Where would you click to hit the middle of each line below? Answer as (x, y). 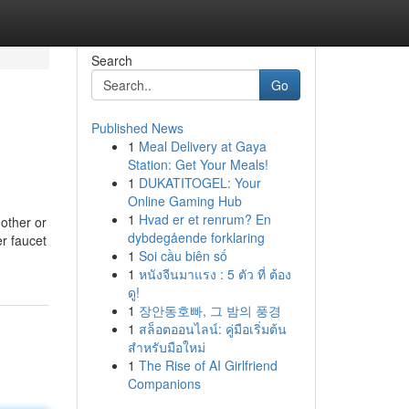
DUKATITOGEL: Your (199, 183)
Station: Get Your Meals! (198, 164)
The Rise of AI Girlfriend (208, 365)
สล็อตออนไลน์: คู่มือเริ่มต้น (212, 329)
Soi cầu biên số (183, 256)
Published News (137, 128)
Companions (164, 383)
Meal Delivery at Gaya (202, 146)
